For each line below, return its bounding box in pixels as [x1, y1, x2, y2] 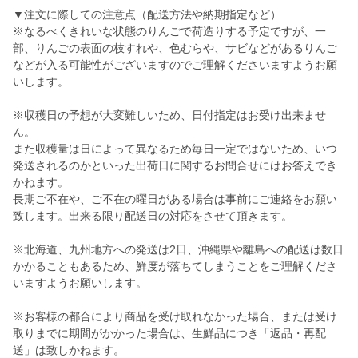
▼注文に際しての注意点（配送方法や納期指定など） [13, 8, 281, 22]
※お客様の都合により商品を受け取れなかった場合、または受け [13, 310, 337, 324]
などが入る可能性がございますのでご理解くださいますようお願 [13, 58, 337, 72]
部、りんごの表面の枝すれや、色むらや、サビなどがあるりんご [13, 42, 337, 55]
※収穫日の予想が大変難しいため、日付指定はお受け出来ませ [13, 109, 326, 122]
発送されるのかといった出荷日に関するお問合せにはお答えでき [13, 159, 337, 173]
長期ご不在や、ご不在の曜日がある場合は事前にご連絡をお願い [13, 193, 337, 206]
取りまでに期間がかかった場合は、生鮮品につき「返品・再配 [13, 327, 326, 340]
